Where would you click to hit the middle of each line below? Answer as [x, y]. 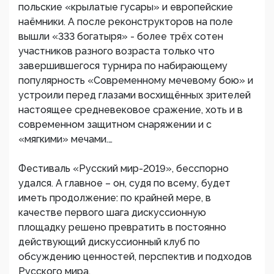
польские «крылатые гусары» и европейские [126, 7]
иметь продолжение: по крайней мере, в [115, 198]
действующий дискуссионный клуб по [109, 242]
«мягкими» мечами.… [65, 139]
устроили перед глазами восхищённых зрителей [135, 95]
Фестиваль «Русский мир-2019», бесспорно [124, 168]
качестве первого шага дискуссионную [112, 213]
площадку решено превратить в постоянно [122, 227]
